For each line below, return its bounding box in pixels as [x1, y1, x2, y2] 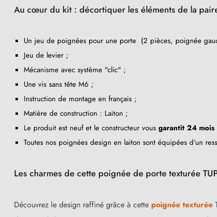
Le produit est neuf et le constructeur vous [24, 122, 158, 133]
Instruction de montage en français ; [24, 93, 137, 104]
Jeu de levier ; [24, 49, 68, 61]
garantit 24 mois [158, 122, 215, 133]
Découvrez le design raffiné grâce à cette [14, 199, 151, 210]
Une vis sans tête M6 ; [24, 78, 93, 90]
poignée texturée [151, 199, 213, 210]
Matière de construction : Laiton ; [24, 108, 128, 119]
